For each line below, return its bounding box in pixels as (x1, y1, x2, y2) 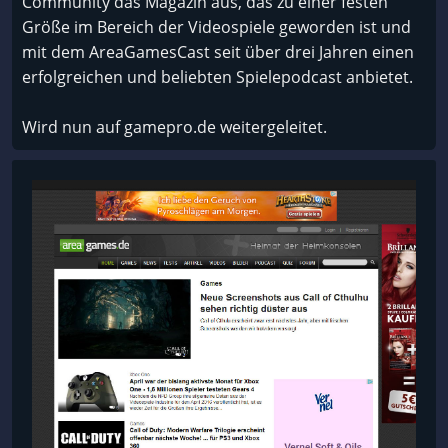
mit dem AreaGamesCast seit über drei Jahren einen (22, 41, 414, 64)
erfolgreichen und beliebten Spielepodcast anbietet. (22, 66, 413, 89)
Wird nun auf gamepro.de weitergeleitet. (22, 116, 327, 139)
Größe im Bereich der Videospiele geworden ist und (22, 16, 411, 39)
